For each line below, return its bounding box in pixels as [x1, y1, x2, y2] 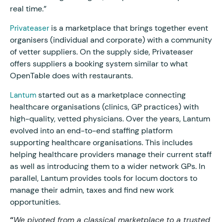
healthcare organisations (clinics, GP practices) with [10, 101, 199, 112]
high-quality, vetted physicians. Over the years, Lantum [10, 113, 210, 124]
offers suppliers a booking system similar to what [10, 58, 188, 69]
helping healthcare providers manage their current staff [10, 149, 212, 160]
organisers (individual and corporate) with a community [10, 34, 212, 45]
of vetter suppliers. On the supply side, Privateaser [10, 46, 193, 57]
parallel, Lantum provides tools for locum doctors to [10, 172, 197, 183]
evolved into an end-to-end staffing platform [10, 125, 172, 136]
